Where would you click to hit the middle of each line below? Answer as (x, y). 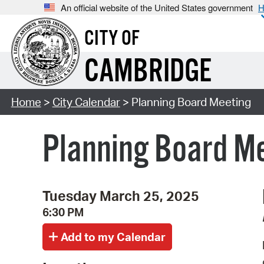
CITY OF (112, 39)
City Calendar (86, 102)
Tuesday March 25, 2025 (121, 195)
